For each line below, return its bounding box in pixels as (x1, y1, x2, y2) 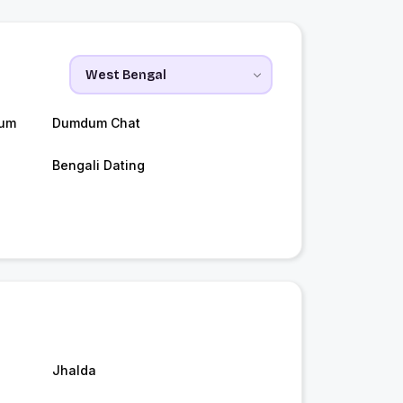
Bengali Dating (51, 157, 145, 174)
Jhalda (51, 363, 96, 379)
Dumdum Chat (51, 115, 140, 131)
